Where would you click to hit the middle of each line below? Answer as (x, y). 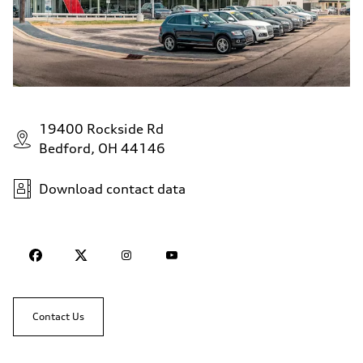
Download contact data (112, 189)
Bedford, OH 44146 (102, 148)
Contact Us (58, 316)
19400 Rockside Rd (101, 129)
